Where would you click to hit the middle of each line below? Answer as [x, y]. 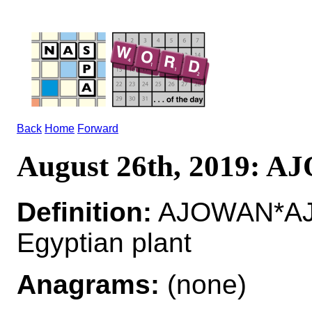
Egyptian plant [104, 242]
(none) [203, 284]
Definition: [84, 212]
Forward [98, 128]
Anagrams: [88, 284]
